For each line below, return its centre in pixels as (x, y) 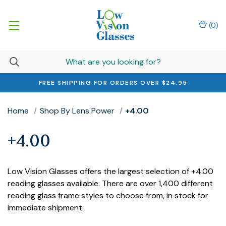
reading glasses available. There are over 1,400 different (110, 183)
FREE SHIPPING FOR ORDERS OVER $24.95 (113, 83)
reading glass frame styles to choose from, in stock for (108, 195)
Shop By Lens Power (77, 111)
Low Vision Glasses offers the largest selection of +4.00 (110, 171)
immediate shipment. (46, 208)
